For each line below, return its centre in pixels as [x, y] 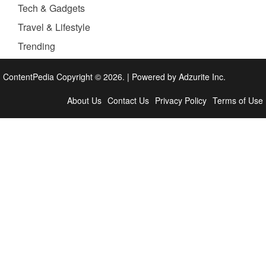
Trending [37, 46]
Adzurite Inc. [202, 77]
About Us [84, 101]
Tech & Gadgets [51, 8]
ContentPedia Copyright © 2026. [65, 77]
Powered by [155, 77]
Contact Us [128, 101]
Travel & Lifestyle [54, 27]
